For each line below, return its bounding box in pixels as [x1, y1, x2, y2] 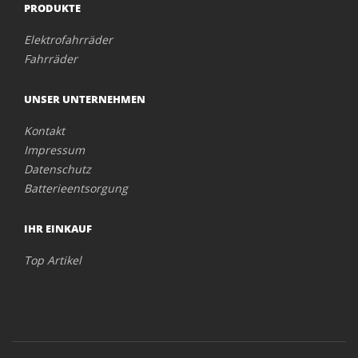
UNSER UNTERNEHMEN [24, 92, 145, 106]
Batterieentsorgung [24, 181, 128, 196]
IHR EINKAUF [24, 221, 92, 236]
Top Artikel [24, 253, 82, 268]
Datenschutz [24, 161, 91, 177]
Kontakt [24, 123, 65, 138]
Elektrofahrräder [24, 32, 113, 47]
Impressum [24, 142, 85, 157]
